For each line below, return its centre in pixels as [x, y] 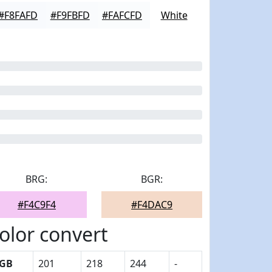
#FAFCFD [122, 15]
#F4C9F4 [36, 205]
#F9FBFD [70, 15]
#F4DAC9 [152, 205]
